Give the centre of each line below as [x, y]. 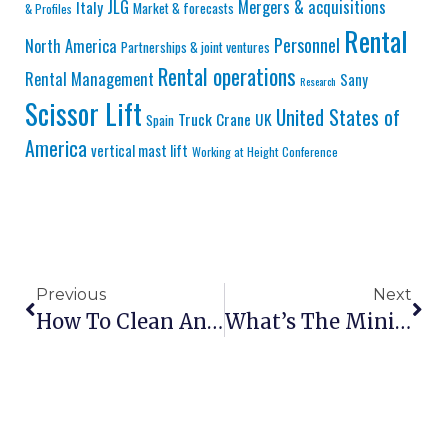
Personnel [307, 45]
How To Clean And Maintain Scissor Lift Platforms [215, 322]
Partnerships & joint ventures [195, 47]
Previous [71, 295]
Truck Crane [214, 119]
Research [318, 81]
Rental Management [89, 79]
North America [71, 46]
